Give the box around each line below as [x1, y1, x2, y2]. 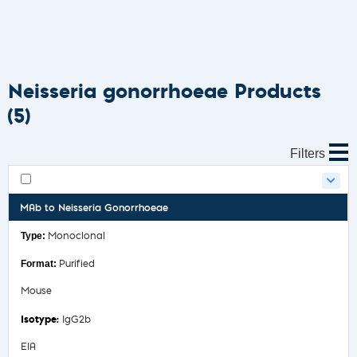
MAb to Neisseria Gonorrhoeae [20, 203, 168, 214]
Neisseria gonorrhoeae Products [8, 76, 321, 104]
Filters [290, 146, 325, 160]
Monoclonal [48, 231, 105, 241]
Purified [59, 259, 95, 269]
